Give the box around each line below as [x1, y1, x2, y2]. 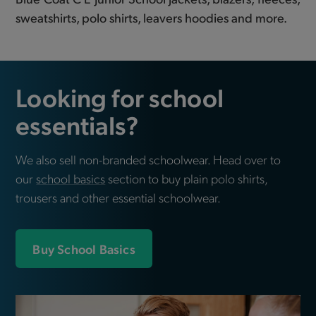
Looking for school [16, 80, 224, 114]
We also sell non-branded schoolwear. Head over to [16, 150, 281, 167]
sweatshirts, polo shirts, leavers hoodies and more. [16, 8, 288, 25]
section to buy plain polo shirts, [105, 169, 268, 186]
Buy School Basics [32, 240, 135, 257]
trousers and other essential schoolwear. [16, 188, 221, 205]
